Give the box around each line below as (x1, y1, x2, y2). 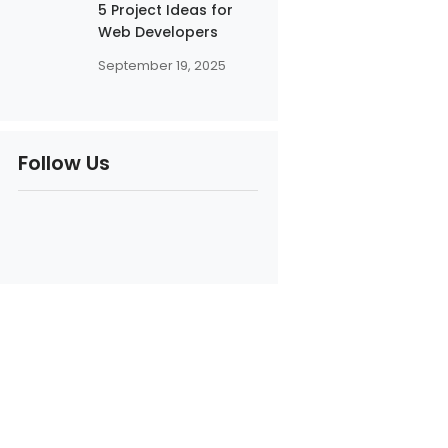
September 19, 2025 (97, 57, 226, 74)
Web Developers (97, 22, 218, 42)
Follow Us (17, 149, 110, 177)
